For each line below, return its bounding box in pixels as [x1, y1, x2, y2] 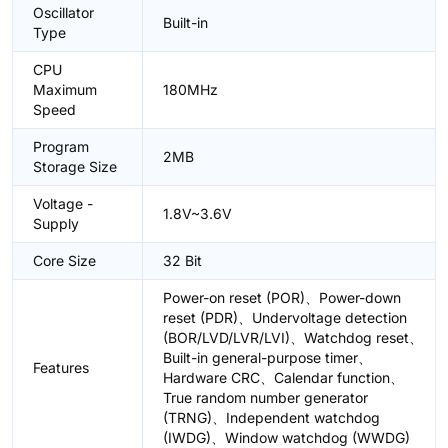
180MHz [163, 81, 218, 98]
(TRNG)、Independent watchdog [163, 409, 380, 426]
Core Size [33, 252, 96, 269]
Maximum [33, 81, 97, 98]
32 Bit [163, 252, 202, 269]
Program [33, 138, 89, 155]
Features [33, 359, 89, 376]
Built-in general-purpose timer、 [163, 349, 372, 366]
